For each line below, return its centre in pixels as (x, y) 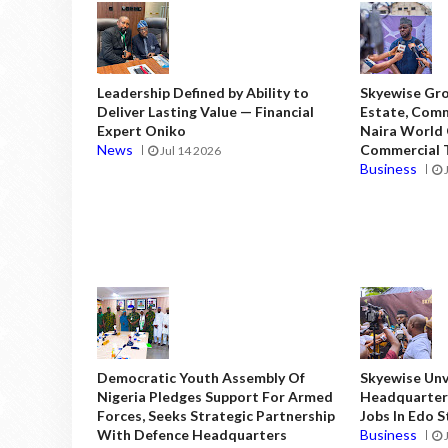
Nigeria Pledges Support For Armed (215, 396)
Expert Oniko (141, 130)
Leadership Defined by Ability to (203, 92)
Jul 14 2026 (189, 150)
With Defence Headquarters (192, 434)
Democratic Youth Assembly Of (201, 377)
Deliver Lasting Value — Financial (205, 111)
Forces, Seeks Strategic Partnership (216, 415)
